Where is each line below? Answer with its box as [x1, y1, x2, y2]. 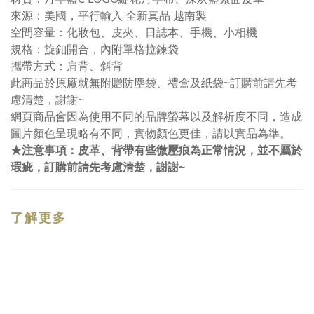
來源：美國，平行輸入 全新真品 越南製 [11, 8, 207, 23]
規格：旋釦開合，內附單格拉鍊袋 [11, 41, 179, 57]
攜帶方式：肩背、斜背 [11, 58, 123, 74]
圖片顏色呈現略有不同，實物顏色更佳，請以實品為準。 [11, 125, 291, 141]
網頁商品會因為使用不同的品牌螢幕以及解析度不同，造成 [11, 109, 302, 124]
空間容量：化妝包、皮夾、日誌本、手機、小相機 [11, 25, 260, 40]
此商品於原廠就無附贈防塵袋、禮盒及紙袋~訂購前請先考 [11, 75, 297, 90]
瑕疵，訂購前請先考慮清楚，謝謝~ [11, 159, 185, 175]
